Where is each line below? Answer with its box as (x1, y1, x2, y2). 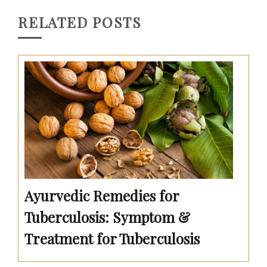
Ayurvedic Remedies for (24, 185, 179, 205)
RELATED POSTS (18, 13, 142, 32)
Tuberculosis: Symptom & (24, 207, 190, 226)
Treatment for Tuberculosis (24, 228, 200, 248)
